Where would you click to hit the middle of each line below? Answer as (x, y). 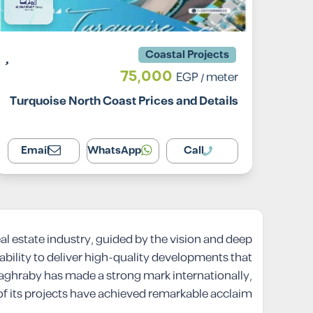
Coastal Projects (187, 55)
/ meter (218, 78)
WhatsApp (115, 151)
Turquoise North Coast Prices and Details (124, 101)
